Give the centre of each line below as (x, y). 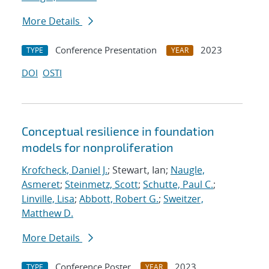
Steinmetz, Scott (101, 185)
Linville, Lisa (48, 199)
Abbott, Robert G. (119, 199)
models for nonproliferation (98, 147)
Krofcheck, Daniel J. (65, 170)
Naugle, (188, 170)
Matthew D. (47, 213)
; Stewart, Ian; (139, 170)
